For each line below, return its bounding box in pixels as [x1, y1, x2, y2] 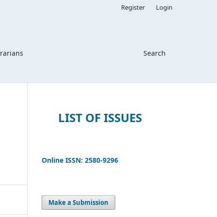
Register [121, 2, 145, 12]
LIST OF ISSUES [58, 109, 142, 125]
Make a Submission [48, 198, 109, 207]
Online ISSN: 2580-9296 [42, 155, 118, 165]
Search [143, 48, 166, 58]
